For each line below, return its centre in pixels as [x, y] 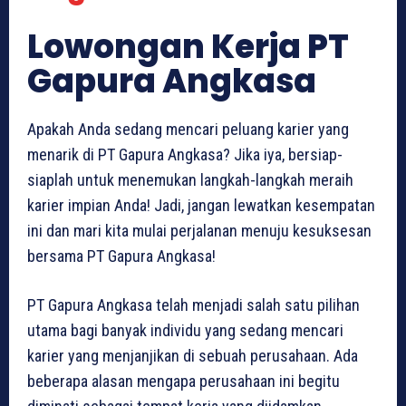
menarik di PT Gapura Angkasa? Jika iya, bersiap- [185, 155]
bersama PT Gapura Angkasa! [121, 256]
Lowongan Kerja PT [188, 47]
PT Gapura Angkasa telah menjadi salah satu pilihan [193, 305]
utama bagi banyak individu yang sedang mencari [185, 331]
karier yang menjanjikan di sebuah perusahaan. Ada [193, 356]
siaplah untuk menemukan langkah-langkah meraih [190, 180]
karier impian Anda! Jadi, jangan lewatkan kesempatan [201, 206]
